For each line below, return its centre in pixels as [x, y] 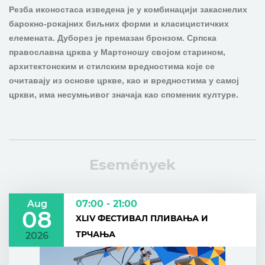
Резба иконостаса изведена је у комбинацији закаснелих [128, 9]
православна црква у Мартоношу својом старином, [117, 52]
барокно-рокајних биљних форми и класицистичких [119, 24]
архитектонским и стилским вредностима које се [112, 66]
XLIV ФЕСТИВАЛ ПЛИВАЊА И [142, 218]
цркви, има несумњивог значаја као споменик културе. [124, 95]
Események [132, 165]
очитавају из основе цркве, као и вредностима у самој [124, 80]
